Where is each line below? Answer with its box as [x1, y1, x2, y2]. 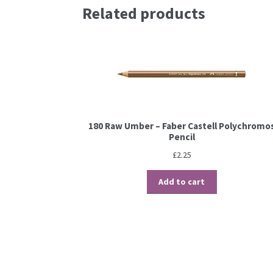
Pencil [168, 131, 195, 143]
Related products [82, 3, 205, 23]
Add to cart [158, 176, 205, 188]
